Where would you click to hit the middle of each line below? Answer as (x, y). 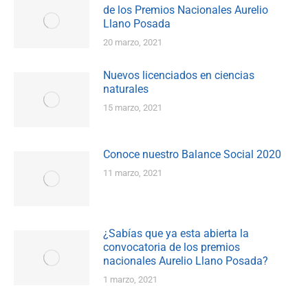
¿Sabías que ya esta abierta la (176, 234)
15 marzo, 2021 (133, 108)
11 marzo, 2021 (133, 173)
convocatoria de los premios (172, 247)
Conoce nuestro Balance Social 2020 (192, 155)
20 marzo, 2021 (133, 43)
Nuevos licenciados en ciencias (179, 76)
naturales (126, 89)
